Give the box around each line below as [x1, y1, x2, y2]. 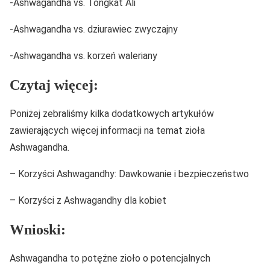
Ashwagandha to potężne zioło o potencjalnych [10, 252, 210, 264]
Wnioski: [10, 221, 66, 237]
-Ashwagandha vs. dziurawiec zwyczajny [10, 24, 178, 36]
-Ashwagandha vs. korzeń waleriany [10, 50, 157, 62]
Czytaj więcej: [10, 77, 98, 93]
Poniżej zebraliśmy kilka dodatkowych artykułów [10, 107, 214, 119]
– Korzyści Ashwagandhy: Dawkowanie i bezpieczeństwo [10, 168, 249, 180]
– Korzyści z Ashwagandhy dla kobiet [10, 194, 166, 206]
